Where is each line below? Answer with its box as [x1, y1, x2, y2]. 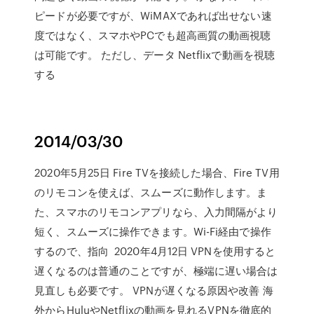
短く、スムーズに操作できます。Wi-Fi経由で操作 [34, 224, 271, 239]
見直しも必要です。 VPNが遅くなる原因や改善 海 [34, 282, 273, 298]
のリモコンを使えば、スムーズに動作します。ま [34, 184, 268, 200]
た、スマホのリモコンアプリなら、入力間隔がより [34, 204, 278, 219]
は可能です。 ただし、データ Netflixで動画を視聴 [34, 47, 275, 62]
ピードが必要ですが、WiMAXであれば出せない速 [34, 8, 272, 23]
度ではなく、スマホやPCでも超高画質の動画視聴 [34, 27, 271, 43]
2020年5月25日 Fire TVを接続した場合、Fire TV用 [34, 165, 280, 180]
